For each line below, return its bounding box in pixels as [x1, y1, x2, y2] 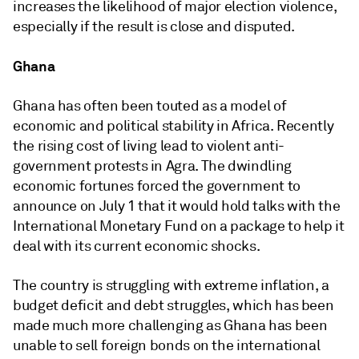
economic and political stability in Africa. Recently [13, 117, 334, 135]
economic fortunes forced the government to [13, 177, 301, 195]
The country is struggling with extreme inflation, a [13, 276, 329, 294]
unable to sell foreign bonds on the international [13, 337, 321, 354]
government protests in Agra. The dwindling [13, 157, 292, 175]
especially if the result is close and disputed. [13, 18, 296, 35]
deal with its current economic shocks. [13, 237, 260, 255]
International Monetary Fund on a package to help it [13, 217, 345, 235]
